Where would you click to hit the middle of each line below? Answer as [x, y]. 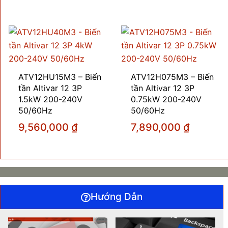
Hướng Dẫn [116, 197]
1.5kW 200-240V [51, 99]
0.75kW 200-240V [166, 99]
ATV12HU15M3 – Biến [60, 77]
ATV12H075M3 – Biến [173, 77]
